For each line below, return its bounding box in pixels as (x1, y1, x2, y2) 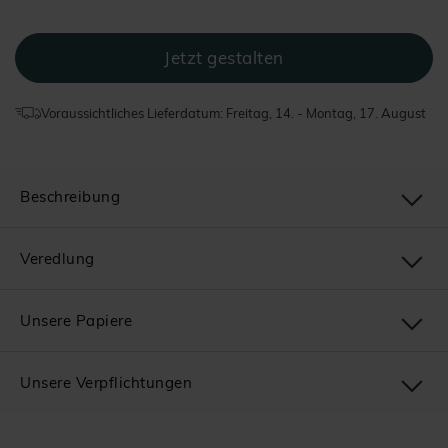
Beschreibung (20, 187, 120, 206)
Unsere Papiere (20, 311, 132, 330)
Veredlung (20, 249, 95, 268)
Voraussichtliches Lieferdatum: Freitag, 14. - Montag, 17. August (41, 105, 426, 121)
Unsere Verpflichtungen (20, 373, 192, 392)
